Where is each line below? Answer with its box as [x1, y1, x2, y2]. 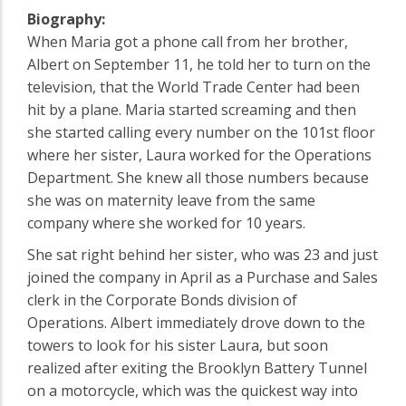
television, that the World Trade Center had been [27, 76, 360, 97]
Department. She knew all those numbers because [27, 167, 369, 188]
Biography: [27, 8, 105, 29]
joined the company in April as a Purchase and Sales [27, 266, 378, 287]
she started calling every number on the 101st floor [27, 121, 375, 142]
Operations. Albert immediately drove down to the [27, 312, 365, 333]
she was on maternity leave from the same [27, 189, 315, 210]
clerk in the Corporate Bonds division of [27, 289, 297, 310]
